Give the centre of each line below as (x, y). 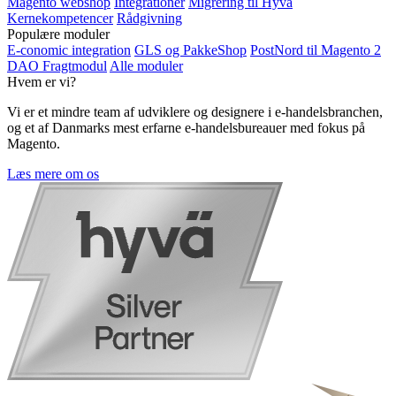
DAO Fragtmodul (57, 65)
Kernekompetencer (60, 18)
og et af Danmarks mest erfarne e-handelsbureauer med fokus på (186, 127)
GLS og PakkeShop (190, 49)
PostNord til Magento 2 (316, 49)
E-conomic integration (69, 49)
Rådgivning (149, 18)
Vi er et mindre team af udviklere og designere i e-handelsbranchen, (195, 111)
